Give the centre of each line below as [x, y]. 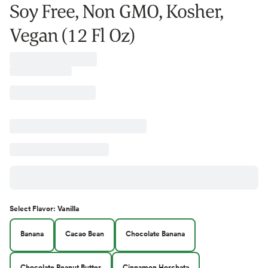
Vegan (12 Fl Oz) [72, 35]
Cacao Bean [85, 233]
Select [21, 208]
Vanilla [68, 208]
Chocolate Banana [155, 233]
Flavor [43, 208]
